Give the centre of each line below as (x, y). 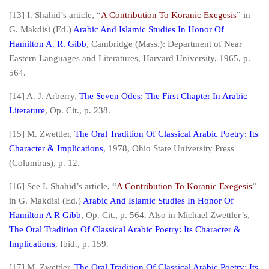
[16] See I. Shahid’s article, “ (63, 186)
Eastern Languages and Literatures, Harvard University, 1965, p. (130, 58)
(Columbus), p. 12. (44, 163)
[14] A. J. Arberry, (44, 96)
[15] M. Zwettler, (42, 134)
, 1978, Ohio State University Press (169, 148)
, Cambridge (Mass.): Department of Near (164, 44)
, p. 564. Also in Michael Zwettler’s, (183, 215)
